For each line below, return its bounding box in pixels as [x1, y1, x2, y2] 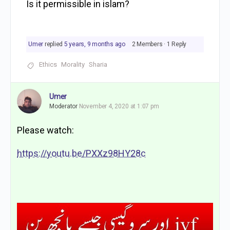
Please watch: [17, 125, 74, 136]
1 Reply [166, 41, 187, 48]
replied [44, 41, 64, 48]
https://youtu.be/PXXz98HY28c [17, 148, 146, 159]
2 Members [131, 41, 163, 48]
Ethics [39, 61, 57, 68]
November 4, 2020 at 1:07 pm [79, 103, 159, 110]
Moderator [49, 103, 79, 110]
